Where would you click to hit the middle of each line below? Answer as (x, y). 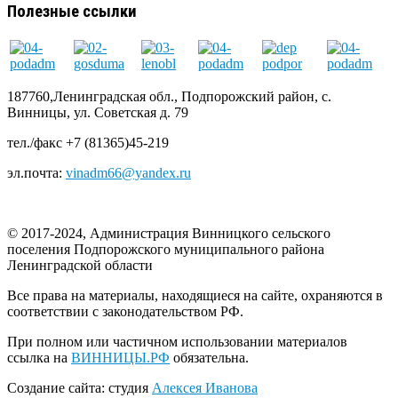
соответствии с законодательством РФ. (125, 312)
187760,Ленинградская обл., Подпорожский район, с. (169, 97)
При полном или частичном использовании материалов (177, 342)
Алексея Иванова (205, 388)
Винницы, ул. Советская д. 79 (98, 113)
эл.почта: (36, 173)
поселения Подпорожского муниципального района (166, 250)
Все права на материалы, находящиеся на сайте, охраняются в (195, 296)
